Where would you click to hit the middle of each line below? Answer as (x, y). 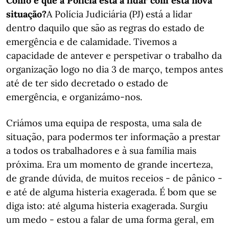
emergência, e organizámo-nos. (74, 97)
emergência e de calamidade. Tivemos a (91, 42)
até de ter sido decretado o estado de (87, 83)
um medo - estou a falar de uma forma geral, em (110, 220)
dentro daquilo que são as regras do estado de (105, 28)
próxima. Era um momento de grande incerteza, (110, 164)
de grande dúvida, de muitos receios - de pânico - (114, 178)
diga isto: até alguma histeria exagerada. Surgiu (107, 206)
